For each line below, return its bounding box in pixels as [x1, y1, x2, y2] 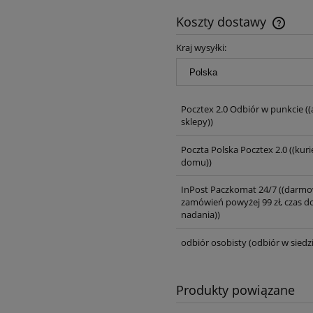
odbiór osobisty [180, 236, 247, 249]
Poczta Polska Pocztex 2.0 [180, 143, 287, 156]
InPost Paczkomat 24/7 [180, 183, 277, 196]
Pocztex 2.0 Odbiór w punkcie [180, 102, 303, 115]
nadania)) [180, 208, 220, 221]
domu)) [180, 155, 212, 168]
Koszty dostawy [176, 13, 270, 30]
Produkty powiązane [176, 282, 295, 299]
